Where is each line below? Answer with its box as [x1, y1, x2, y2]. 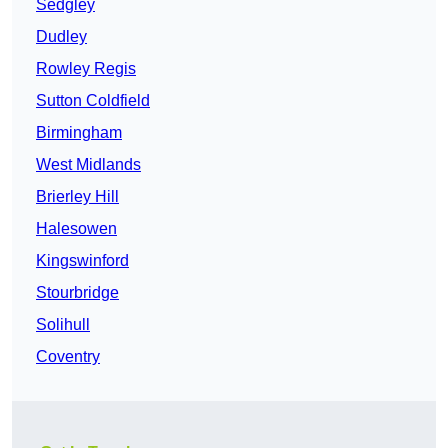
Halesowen [36, 220, 117, 238]
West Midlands [36, 156, 141, 174]
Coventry [36, 348, 100, 366]
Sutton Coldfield [36, 92, 150, 110]
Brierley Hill [36, 188, 119, 206]
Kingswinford [36, 252, 129, 270]
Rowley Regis [36, 60, 136, 78]
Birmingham [36, 124, 122, 142]
